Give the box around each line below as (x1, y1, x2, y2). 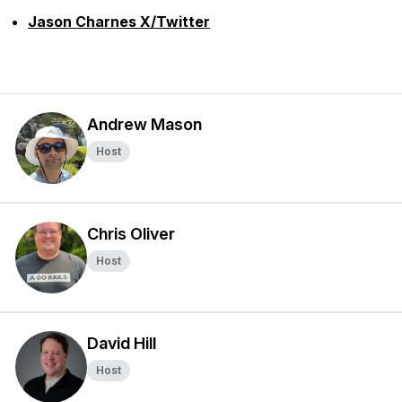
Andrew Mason (87, 115, 202, 134)
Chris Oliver (87, 224, 175, 243)
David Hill (87, 334, 156, 353)
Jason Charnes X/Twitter (28, 13, 210, 31)
